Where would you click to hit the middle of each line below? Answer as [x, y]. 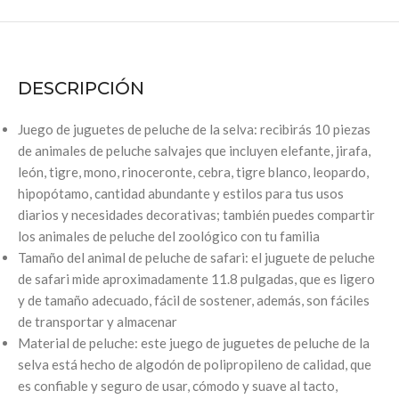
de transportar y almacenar [98, 321]
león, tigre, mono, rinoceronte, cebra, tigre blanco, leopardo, [193, 171]
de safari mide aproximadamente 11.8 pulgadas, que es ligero [196, 278]
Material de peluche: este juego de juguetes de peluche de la [194, 342]
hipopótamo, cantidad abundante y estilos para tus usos [181, 193]
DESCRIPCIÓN [81, 88]
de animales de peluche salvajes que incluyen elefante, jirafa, [194, 150]
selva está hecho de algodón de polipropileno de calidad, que [195, 364]
